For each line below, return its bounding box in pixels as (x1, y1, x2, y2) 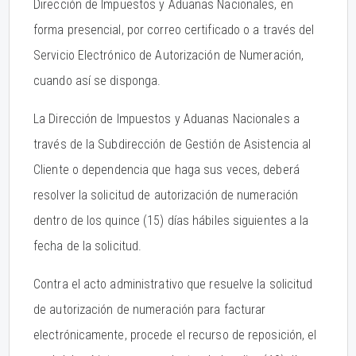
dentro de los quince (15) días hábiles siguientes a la (33, 213, 309, 228)
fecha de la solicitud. (33, 238, 142, 253)
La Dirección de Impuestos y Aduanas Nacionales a (33, 111, 300, 126)
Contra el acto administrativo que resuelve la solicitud (33, 277, 313, 292)
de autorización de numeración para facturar (33, 302, 266, 317)
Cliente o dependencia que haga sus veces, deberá (33, 162, 300, 177)
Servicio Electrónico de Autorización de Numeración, (33, 48, 304, 63)
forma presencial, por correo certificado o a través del (33, 22, 315, 37)
